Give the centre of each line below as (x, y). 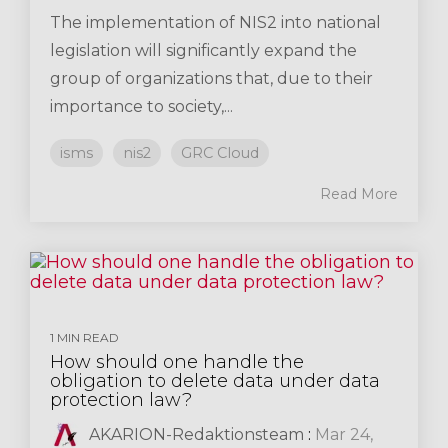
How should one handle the (177, 362)
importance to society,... (141, 106)
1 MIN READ (84, 337)
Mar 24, (344, 434)
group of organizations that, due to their (211, 78)
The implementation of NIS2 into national (215, 22)
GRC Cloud (220, 153)
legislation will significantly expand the (203, 50)
